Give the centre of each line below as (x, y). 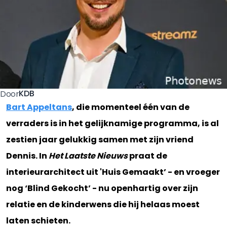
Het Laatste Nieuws (88, 156)
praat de (147, 156)
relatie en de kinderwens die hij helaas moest (103, 204)
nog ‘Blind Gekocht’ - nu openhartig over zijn (102, 188)
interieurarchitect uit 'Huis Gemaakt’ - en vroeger (113, 172)
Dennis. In (27, 156)
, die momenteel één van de (131, 107)
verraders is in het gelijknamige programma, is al (112, 123)
